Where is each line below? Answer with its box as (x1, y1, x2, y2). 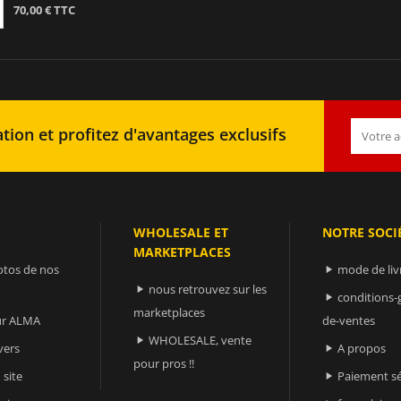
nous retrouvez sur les (149, 280, 268, 297)
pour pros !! (133, 354, 195, 371)
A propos (337, 339, 387, 356)
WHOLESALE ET (133, 223, 229, 241)
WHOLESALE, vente (149, 331, 252, 348)
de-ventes (322, 311, 376, 328)
